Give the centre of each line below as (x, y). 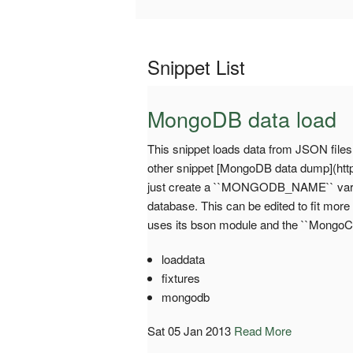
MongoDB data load (242, 118)
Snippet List (196, 66)
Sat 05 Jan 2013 (189, 330)
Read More (263, 330)
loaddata (183, 258)
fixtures (180, 277)
